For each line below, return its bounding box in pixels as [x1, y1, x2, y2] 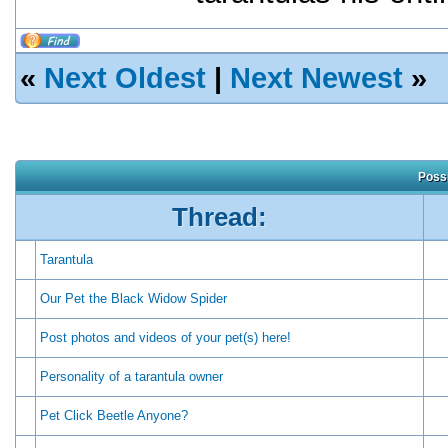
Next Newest [230, 62, 403, 94]
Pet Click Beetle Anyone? [40, 408, 188, 423]
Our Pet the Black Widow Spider [40, 291, 227, 306]
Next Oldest [44, 62, 206, 94]
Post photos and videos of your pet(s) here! [40, 330, 291, 345]
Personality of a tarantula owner [40, 369, 223, 384]
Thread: [172, 202, 267, 232]
